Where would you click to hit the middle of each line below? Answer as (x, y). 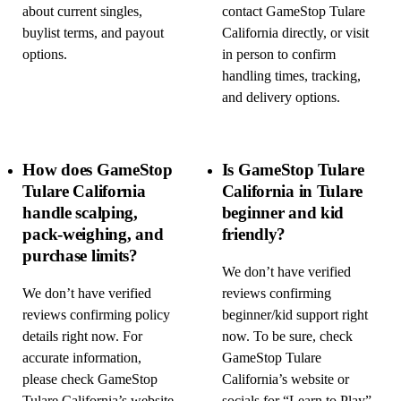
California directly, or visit (295, 33)
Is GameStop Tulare (293, 169)
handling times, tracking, (291, 76)
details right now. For (83, 337)
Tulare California (84, 191)
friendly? (254, 234)
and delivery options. (281, 97)
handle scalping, (80, 212)
